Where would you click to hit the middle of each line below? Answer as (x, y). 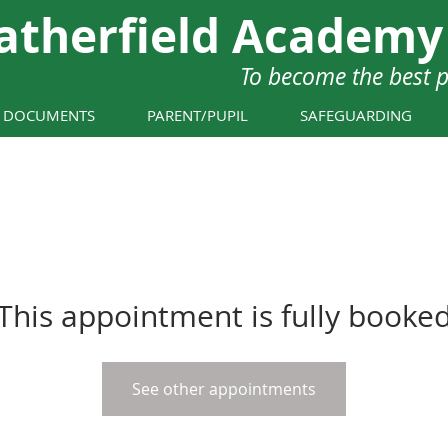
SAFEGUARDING (356, 115)
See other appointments (224, 389)
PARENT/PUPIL (197, 115)
